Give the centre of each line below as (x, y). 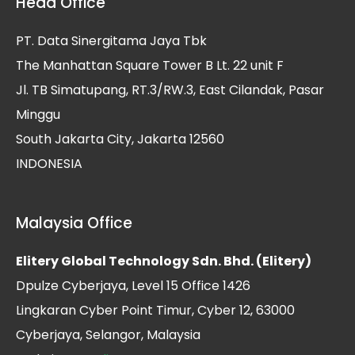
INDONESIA (49, 163)
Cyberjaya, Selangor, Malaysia (108, 334)
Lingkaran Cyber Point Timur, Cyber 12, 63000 (155, 310)
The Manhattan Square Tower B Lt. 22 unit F (150, 65)
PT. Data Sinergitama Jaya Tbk (111, 40)
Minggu (38, 114)
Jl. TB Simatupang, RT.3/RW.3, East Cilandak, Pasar (170, 90)
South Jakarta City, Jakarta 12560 (120, 139)
